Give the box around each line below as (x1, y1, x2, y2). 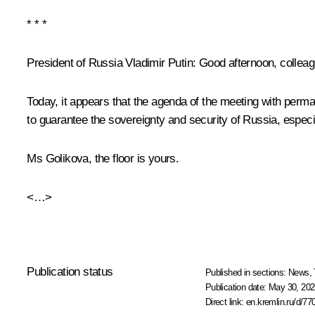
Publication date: (205, 281, 269, 292)
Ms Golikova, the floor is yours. (27, 151, 179, 165)
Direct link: (205, 296, 247, 307)
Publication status (27, 264, 113, 278)
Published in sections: (205, 266, 289, 278)
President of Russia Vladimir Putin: (27, 56, 196, 70)
